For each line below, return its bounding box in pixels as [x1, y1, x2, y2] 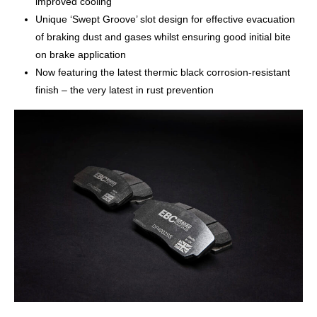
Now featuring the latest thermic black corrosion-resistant [35, 67, 290, 78]
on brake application [35, 49, 126, 60]
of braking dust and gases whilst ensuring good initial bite [35, 31, 291, 42]
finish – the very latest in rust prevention [35, 84, 214, 96]
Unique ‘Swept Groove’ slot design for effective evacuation [35, 13, 295, 25]
